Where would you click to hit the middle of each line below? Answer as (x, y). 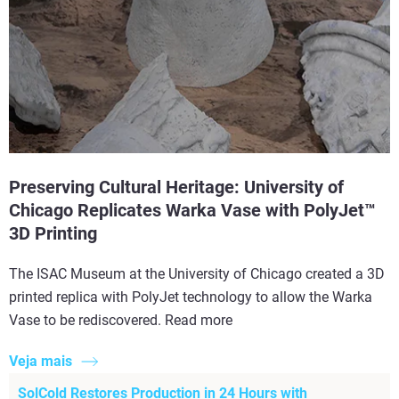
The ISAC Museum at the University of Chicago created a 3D (197, 273)
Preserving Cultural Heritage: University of (176, 187)
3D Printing (53, 233)
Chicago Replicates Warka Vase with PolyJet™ (192, 210)
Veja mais (41, 361)
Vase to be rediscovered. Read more (121, 320)
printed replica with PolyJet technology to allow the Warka (191, 297)
